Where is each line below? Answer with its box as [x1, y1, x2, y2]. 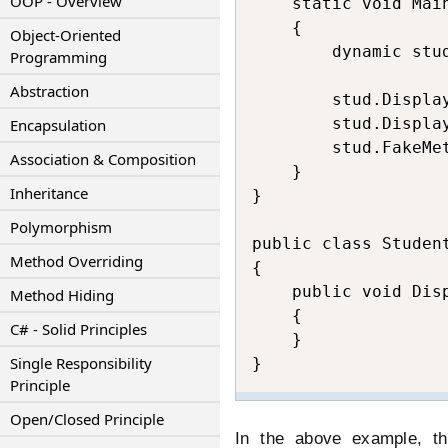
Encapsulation [10, 115, 106, 135]
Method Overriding [10, 251, 143, 271]
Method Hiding [10, 285, 114, 305]
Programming [10, 47, 107, 67]
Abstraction [10, 81, 89, 101]
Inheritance [10, 183, 88, 203]
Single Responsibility [10, 353, 152, 373]
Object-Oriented [10, 25, 121, 45]
